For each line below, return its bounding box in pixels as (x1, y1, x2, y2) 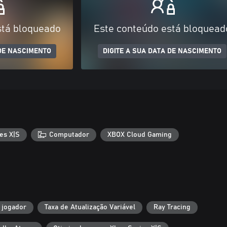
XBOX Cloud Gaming (107, 131, 172, 138)
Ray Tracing (154, 204, 191, 211)
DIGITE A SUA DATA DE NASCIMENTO (103, 48, 221, 55)
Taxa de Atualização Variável (45, 204, 135, 211)
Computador (49, 131, 90, 138)
